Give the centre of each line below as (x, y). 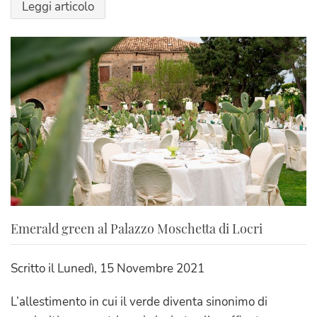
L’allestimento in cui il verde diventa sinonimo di (139, 301)
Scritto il (34, 268)
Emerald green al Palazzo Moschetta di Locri (137, 228)
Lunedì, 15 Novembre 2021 (131, 268)
